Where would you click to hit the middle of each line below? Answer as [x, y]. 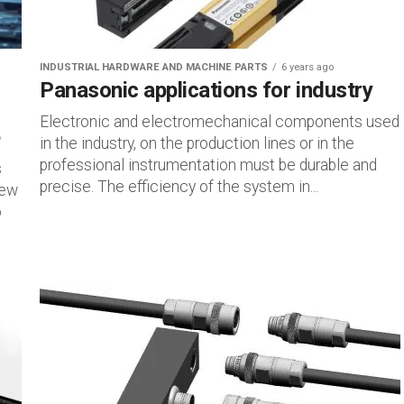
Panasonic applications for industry [207, 90]
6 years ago [308, 67]
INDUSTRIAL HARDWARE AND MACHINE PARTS [154, 67]
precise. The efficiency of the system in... [179, 187]
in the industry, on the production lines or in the [197, 143]
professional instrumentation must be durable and [208, 165]
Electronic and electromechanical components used [220, 122]
